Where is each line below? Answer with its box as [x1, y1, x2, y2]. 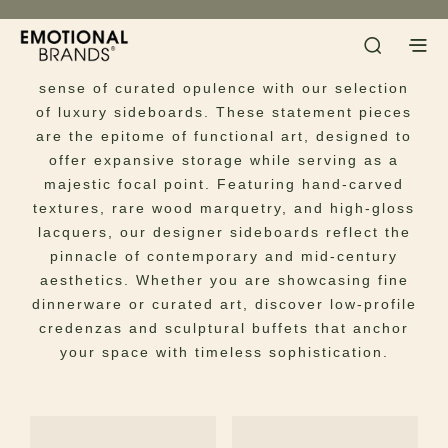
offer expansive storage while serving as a [49, 152, 399, 168]
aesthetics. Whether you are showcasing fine [39, 272, 409, 288]
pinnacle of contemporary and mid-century [50, 248, 398, 264]
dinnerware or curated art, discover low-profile [31, 296, 417, 312]
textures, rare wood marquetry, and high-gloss [33, 200, 415, 216]
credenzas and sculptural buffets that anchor [39, 320, 409, 336]
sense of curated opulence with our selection [39, 80, 409, 96]
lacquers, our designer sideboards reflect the [37, 224, 411, 240]
